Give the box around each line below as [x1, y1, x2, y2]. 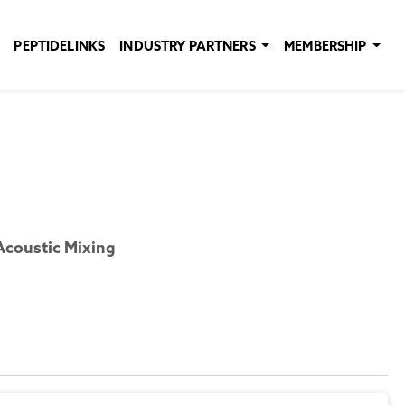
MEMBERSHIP [284, 36, 370, 54]
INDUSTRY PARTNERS [119, 36, 259, 54]
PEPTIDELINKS [14, 36, 106, 54]
